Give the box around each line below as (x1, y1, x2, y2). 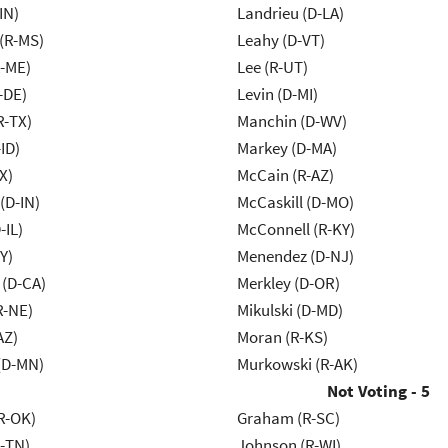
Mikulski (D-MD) (236, 299, 343, 322)
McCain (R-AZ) (236, 164, 334, 187)
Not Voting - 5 (327, 380, 431, 403)
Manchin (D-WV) (236, 110, 347, 133)
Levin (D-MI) (236, 83, 318, 106)
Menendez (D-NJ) (236, 245, 354, 268)
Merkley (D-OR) (236, 272, 340, 295)
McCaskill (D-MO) (236, 191, 354, 214)
